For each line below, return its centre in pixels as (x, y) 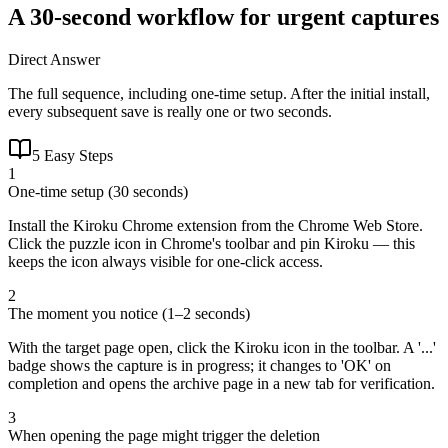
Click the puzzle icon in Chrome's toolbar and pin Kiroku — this (211, 243)
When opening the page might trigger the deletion (164, 435)
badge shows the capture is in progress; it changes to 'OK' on (199, 365)
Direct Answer (54, 59)
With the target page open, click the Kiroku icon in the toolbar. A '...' (222, 347)
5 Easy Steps (72, 155)
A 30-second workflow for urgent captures (223, 16)
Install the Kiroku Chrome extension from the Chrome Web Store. (215, 225)
